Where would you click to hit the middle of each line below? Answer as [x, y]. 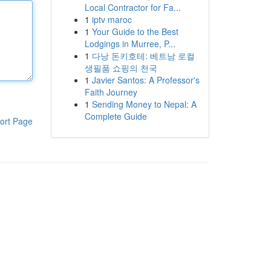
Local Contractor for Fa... [132, 7]
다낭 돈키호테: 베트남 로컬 [143, 56]
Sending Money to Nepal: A [144, 104]
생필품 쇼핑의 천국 [121, 68]
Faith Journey [111, 92]
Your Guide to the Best [135, 31]
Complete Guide [116, 116]
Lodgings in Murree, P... [130, 44]
